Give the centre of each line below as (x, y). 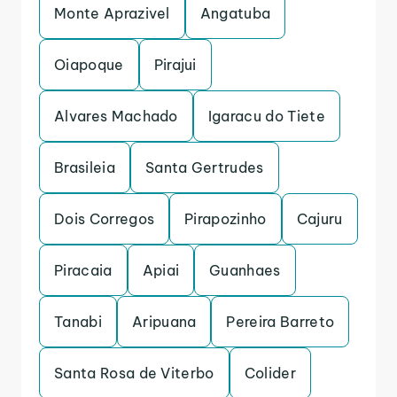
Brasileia (85, 167)
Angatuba (235, 13)
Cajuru (319, 219)
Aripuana (164, 322)
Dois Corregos (105, 219)
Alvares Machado (116, 116)
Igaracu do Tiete (266, 116)
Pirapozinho (226, 219)
